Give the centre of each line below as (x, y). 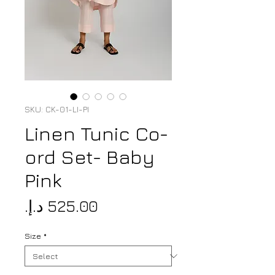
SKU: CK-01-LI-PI (57, 109)
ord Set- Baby (90, 157)
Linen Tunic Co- (96, 134)
